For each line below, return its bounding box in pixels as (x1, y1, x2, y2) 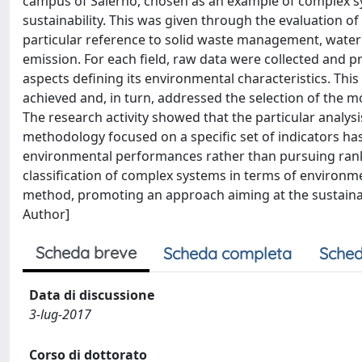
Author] (23, 205, 69, 223)
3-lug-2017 (29, 305, 91, 323)
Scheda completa (163, 243, 292, 263)
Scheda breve (36, 242, 137, 263)
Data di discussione (29, 286, 154, 304)
